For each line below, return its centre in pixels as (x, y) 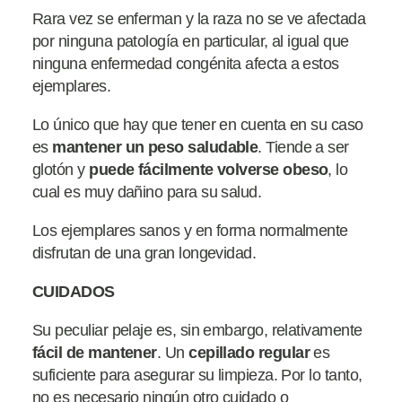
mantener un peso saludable (153, 147)
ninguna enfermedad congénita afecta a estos (186, 63)
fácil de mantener (95, 352)
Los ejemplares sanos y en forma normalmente (190, 230)
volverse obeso (272, 169)
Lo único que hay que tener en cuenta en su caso (198, 124)
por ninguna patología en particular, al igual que (191, 41)
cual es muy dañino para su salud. (147, 192)
